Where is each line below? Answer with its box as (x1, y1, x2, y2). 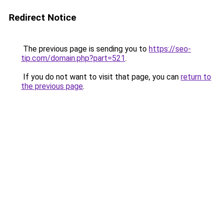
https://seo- (149, 44, 191, 54)
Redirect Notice (9, 12, 76, 23)
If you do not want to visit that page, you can (21, 72, 181, 82)
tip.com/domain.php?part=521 (21, 54, 125, 63)
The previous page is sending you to (21, 44, 149, 54)
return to (181, 72, 211, 82)
